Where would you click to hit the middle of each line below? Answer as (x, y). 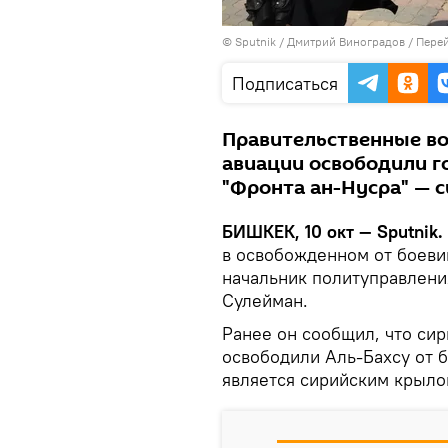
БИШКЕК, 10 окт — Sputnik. (332, 231)
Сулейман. (267, 300)
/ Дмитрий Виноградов (340, 41)
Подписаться (285, 83)
